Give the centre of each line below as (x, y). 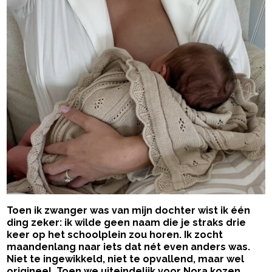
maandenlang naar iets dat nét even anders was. (129, 247)
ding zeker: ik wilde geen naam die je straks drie (127, 223)
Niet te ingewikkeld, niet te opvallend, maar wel (126, 259)
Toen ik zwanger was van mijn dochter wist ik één (129, 211)
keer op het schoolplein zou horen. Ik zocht (115, 235)
